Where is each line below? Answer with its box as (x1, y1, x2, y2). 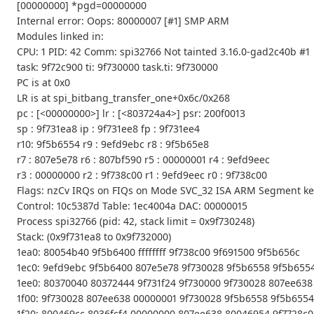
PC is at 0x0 (17, 76, 70, 90)
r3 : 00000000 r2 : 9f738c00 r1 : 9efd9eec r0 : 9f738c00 (17, 168, 267, 182)
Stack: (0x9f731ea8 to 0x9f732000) (17, 230, 171, 244)
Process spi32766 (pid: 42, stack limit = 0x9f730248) (17, 214, 254, 228)
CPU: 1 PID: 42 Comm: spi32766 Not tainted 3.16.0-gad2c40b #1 (17, 45, 310, 59)
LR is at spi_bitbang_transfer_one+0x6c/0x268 (17, 91, 230, 105)
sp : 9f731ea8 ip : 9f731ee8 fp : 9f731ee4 (17, 122, 200, 136)
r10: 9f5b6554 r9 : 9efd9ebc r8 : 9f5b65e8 (17, 137, 209, 151)
